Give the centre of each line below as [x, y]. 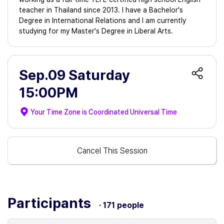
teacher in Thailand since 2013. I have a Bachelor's [101, 10]
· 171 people [121, 205]
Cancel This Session [112, 150]
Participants [51, 203]
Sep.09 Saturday [74, 75]
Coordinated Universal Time [133, 112]
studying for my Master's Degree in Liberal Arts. [96, 31]
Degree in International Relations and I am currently [102, 20]
